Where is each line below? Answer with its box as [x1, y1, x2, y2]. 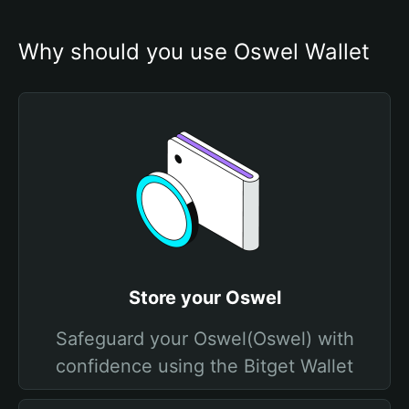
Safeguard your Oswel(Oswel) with [55, 328, 354, 350]
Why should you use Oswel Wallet [18, 38, 370, 65]
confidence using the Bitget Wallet [56, 355, 353, 377]
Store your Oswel [128, 287, 281, 309]
